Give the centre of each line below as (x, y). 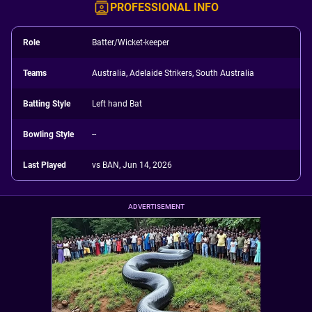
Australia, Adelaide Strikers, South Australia (173, 73)
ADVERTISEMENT (156, 206)
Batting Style (47, 104)
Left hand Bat (117, 104)
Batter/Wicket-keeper (131, 42)
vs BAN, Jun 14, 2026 (132, 165)
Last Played (45, 165)
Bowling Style (48, 134)
